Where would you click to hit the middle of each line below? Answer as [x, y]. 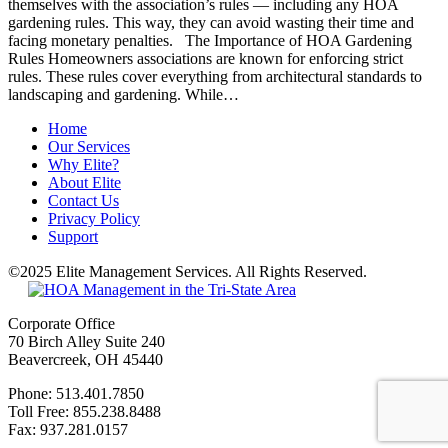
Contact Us [83, 201]
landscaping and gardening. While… [123, 95]
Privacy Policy [94, 219]
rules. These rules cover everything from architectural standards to [215, 77]
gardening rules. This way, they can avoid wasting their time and [211, 23]
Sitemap [385, 274]
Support [73, 237]
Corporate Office [61, 324]
